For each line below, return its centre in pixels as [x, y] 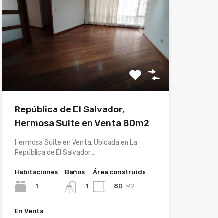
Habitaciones [36, 172]
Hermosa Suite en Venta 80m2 [82, 123]
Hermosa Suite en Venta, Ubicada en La [76, 143]
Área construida [119, 172]
